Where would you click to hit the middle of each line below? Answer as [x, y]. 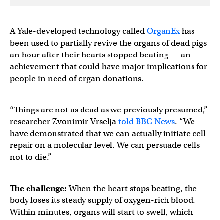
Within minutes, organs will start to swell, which [101, 212]
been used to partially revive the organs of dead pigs [108, 43]
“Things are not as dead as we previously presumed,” [109, 110]
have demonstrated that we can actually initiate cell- [110, 133]
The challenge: [39, 188]
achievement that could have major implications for [109, 67]
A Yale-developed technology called [78, 31]
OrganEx [163, 31]
